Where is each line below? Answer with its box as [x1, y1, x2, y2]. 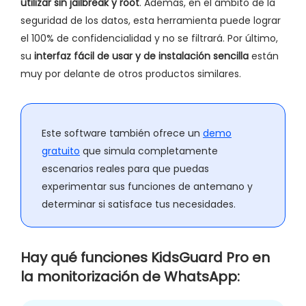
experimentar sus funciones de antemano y [42, 179, 253, 193]
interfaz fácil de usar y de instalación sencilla [34, 48, 249, 63]
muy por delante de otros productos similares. [20, 66, 241, 81]
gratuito [42, 143, 80, 158]
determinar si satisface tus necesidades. [42, 197, 236, 211]
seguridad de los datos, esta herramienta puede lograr [20, 13, 281, 27]
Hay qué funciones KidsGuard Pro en [20, 247, 270, 267]
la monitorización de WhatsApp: [20, 266, 240, 286]
